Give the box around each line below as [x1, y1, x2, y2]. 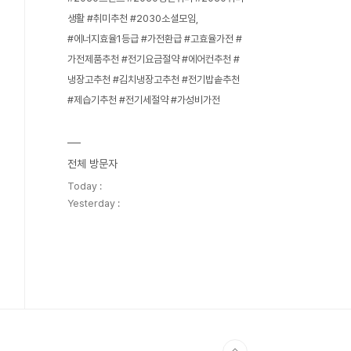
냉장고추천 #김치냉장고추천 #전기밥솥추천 [67, 74, 240, 85]
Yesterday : [67, 197, 120, 209]
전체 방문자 [67, 157, 118, 170]
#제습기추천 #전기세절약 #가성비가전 [67, 94, 220, 106]
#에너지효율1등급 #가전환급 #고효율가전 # [67, 33, 242, 45]
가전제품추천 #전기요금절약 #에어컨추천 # [67, 53, 240, 65]
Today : [67, 180, 102, 192]
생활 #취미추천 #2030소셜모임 [67, 13, 196, 24]
